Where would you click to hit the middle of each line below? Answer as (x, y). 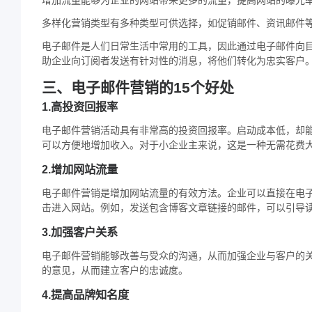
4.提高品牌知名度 (85, 294)
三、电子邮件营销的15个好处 (138, 87)
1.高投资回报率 (80, 106)
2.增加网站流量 (80, 169)
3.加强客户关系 (80, 232)
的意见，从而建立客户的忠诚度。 (115, 270)
